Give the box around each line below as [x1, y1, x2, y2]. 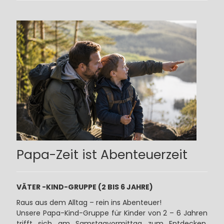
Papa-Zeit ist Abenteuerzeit [16, 146, 187, 164]
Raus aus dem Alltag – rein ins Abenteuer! [16, 197, 161, 208]
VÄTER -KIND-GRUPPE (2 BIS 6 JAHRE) [16, 182, 153, 192]
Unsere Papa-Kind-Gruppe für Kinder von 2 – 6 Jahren [16, 208, 208, 218]
